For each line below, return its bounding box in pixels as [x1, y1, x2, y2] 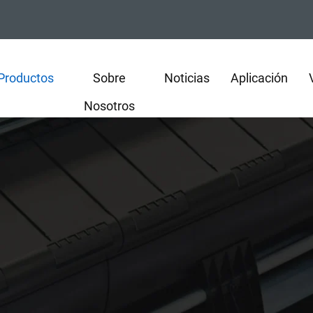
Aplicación [231, 71, 289, 85]
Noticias [164, 71, 210, 85]
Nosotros [83, 99, 135, 113]
